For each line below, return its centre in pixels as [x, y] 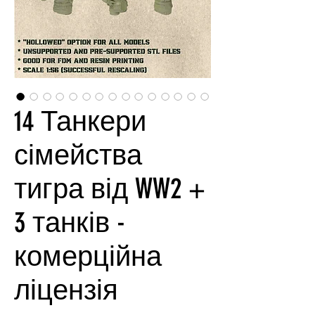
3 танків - [70, 223]
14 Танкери [80, 122]
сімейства [78, 155]
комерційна [88, 257]
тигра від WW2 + [110, 189]
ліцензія [66, 290]
